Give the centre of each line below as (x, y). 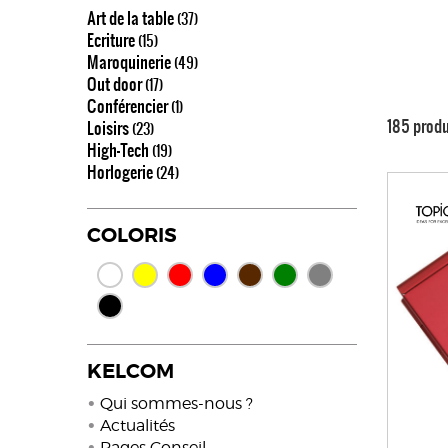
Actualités (137, 425)
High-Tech (119, 150)
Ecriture (112, 40)
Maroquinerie (130, 62)
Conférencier (129, 106)
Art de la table (132, 18)
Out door (116, 84)
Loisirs (109, 128)
